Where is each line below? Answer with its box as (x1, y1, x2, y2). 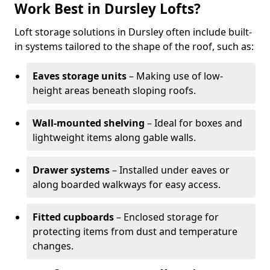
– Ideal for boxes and (145, 116, 242, 130)
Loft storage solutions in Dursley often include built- (14, 25, 252, 39)
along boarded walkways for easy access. (33, 178, 221, 191)
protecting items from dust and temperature (33, 225, 237, 238)
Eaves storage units (33, 69, 127, 83)
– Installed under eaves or (110, 163, 230, 177)
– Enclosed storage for (114, 210, 219, 224)
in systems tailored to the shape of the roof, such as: (14, 40, 254, 53)
